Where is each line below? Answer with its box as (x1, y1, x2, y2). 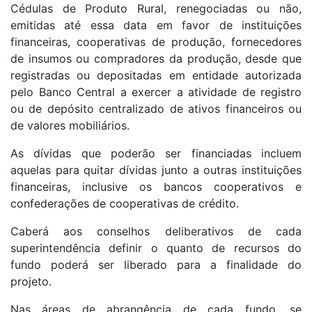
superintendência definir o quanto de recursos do (10, 241, 302, 256)
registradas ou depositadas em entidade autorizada (10, 68, 302, 83)
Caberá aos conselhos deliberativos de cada (10, 224, 302, 239)
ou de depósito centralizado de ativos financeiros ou (10, 102, 302, 116)
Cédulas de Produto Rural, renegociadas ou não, (10, 1, 302, 16)
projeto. (10, 274, 52, 289)
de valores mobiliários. (10, 118, 130, 133)
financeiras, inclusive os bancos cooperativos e (10, 180, 302, 194)
